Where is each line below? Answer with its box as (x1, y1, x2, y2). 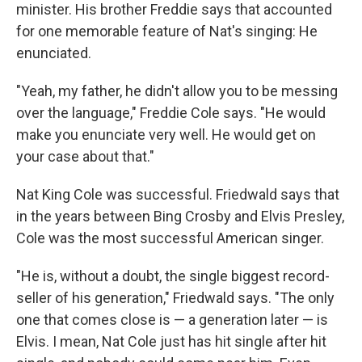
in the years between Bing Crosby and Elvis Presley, (16, 208, 344, 225)
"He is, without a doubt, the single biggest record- (16, 267, 330, 284)
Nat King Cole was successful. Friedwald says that (16, 186, 339, 203)
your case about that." (16, 148, 154, 165)
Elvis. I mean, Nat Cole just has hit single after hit (16, 333, 326, 350)
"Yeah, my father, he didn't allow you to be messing (16, 82, 338, 99)
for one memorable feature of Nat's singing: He (16, 23, 318, 40)
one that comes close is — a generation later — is (16, 311, 328, 328)
